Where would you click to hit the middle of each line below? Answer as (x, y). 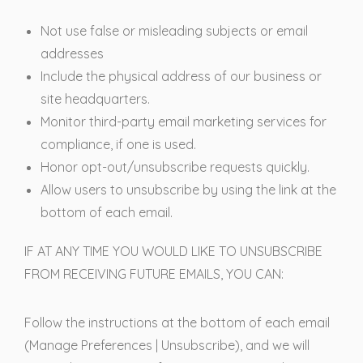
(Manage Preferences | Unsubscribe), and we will (167, 345)
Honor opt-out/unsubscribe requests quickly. (175, 167)
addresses (72, 53)
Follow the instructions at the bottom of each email (177, 322)
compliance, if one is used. (118, 144)
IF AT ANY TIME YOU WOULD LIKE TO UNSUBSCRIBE (173, 251)
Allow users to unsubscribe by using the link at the (188, 189)
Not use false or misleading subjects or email (174, 30)
